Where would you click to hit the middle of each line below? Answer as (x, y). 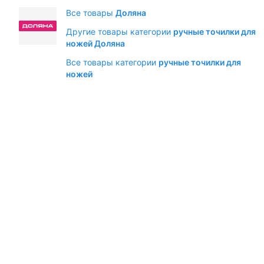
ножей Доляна (95, 43)
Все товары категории (112, 62)
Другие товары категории (120, 32)
